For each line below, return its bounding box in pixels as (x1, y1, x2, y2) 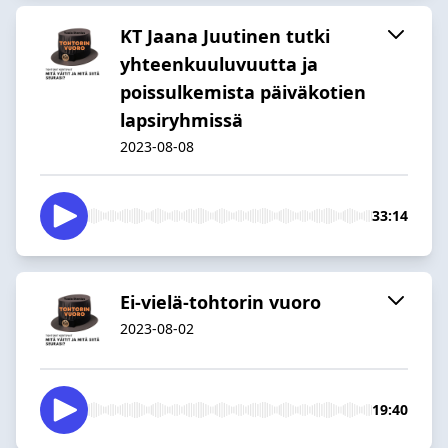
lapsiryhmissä (120, 107, 243, 132)
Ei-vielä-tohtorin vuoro (120, 289, 321, 314)
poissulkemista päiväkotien (120, 79, 366, 104)
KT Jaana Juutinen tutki (120, 23, 330, 48)
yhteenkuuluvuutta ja (120, 51, 318, 76)
